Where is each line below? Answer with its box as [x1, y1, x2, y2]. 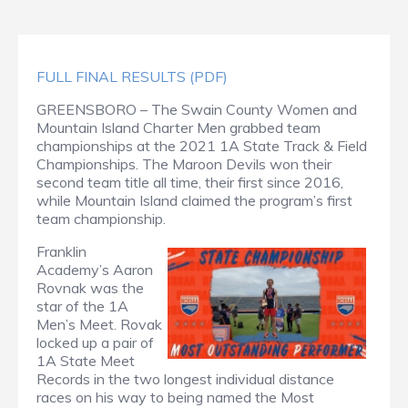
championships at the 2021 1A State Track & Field [36, 136, 367, 155]
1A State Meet [36, 351, 135, 370]
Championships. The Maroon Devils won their [36, 154, 331, 173]
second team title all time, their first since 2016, [36, 172, 343, 191]
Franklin [36, 241, 87, 260]
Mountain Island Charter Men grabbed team [36, 117, 321, 137]
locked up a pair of [36, 332, 154, 352]
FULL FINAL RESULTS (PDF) [36, 66, 228, 86]
